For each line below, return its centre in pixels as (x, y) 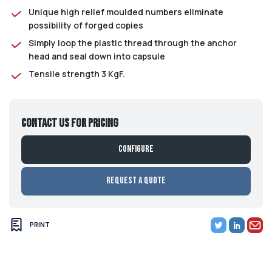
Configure (136, 149)
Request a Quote (136, 181)
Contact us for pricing (70, 123)
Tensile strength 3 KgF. (77, 73)
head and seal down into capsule (97, 56)
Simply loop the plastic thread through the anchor (133, 42)
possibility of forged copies (86, 25)
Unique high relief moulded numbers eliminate (126, 12)
